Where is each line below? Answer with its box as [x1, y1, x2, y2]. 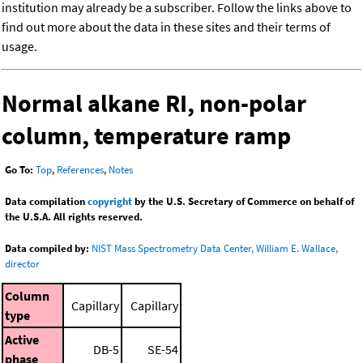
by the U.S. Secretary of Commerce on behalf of [132, 194, 354, 209]
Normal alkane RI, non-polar [2, 88, 306, 119]
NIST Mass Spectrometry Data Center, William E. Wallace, [92, 241, 338, 256]
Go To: [5, 163, 33, 177]
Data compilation [5, 194, 88, 209]
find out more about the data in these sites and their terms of [2, 19, 331, 36]
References [57, 163, 104, 177]
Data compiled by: [5, 241, 89, 256]
